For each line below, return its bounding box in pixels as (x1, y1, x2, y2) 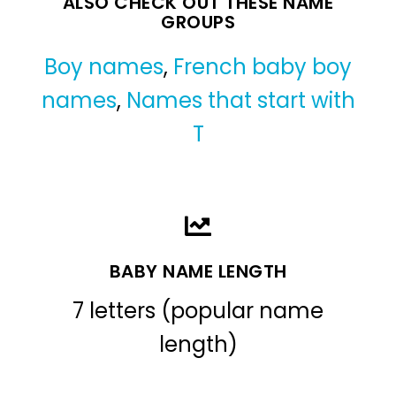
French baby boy (173, 51, 352, 81)
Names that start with (126, 85, 355, 115)
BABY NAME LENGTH (109, 258, 287, 284)
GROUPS (161, 9, 235, 34)
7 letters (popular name (72, 295, 324, 325)
